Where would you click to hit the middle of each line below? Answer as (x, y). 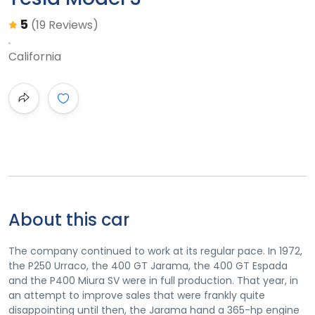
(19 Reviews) (65, 25)
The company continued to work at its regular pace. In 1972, (155, 251)
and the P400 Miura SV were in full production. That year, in (153, 281)
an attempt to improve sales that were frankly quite (137, 295)
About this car (69, 220)
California (35, 57)
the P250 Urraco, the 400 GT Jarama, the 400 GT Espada (148, 266)
